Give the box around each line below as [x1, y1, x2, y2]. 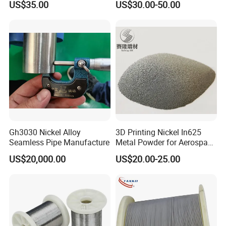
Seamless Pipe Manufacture [9, 136, 110, 148]
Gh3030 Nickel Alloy [9, 126, 81, 138]
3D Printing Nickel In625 [115, 126, 201, 138]
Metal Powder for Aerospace [115, 136, 216, 148]
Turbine [115, 146, 142, 158]
